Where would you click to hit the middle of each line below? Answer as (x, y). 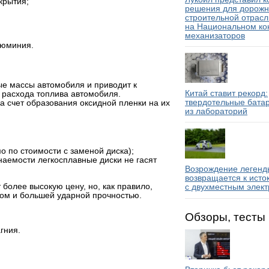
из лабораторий (216, 112)
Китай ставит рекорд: (226, 94)
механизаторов (215, 35)
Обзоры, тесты (225, 217)
